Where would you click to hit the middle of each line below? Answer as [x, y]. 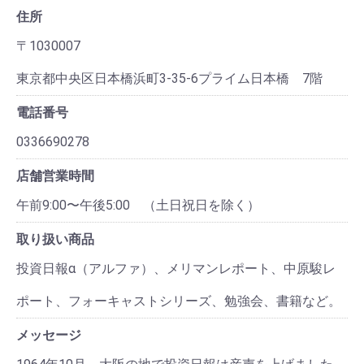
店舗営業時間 [55, 175]
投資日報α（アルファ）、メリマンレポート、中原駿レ [176, 268]
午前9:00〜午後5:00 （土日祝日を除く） [138, 205]
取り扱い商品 [55, 239]
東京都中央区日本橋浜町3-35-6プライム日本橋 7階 [169, 78]
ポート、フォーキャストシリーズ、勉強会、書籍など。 [179, 301]
